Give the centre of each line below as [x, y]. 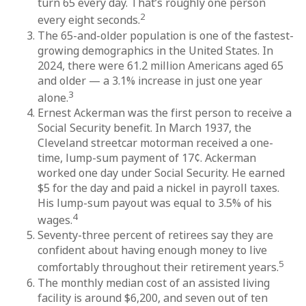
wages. [55, 220]
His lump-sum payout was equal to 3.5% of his [155, 203]
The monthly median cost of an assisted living [154, 282]
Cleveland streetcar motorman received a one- [155, 142]
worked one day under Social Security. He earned [161, 172]
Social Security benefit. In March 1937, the [144, 127]
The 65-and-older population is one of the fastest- [166, 35]
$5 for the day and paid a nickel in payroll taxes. [158, 187]
